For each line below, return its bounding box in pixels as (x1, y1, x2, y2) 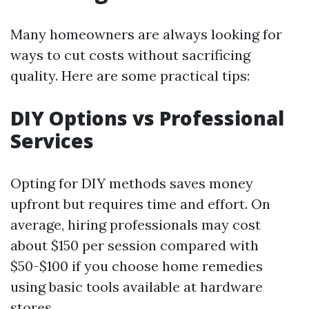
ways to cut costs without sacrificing (10, 46, 250, 63)
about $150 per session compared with (10, 237, 259, 254)
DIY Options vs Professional (10, 105, 284, 131)
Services (10, 128, 94, 154)
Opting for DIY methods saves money (10, 175, 253, 192)
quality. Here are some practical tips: (10, 67, 250, 84)
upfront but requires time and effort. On (10, 195, 270, 212)
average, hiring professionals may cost (10, 216, 261, 233)
